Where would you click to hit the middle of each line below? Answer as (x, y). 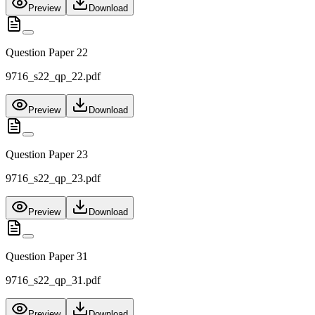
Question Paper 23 (47, 155)
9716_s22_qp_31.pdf (53, 281)
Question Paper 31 (47, 257)
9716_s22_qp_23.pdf (53, 179)
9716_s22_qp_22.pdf (53, 77)
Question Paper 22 (47, 53)
